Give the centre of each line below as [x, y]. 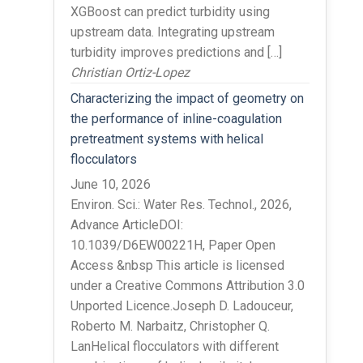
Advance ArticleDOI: [126, 224]
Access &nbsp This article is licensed [177, 265]
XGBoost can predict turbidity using [170, 11]
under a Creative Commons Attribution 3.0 [187, 285]
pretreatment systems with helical [167, 139]
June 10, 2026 [110, 184]
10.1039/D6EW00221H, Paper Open [173, 245]
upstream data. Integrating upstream [172, 32]
